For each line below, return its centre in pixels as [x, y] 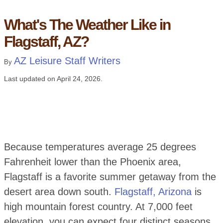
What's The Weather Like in [87, 25]
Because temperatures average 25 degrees [100, 147]
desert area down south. [59, 192]
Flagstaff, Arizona [153, 192]
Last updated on [30, 79]
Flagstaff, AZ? [46, 42]
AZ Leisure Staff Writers [67, 61]
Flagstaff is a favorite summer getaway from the [110, 177]
